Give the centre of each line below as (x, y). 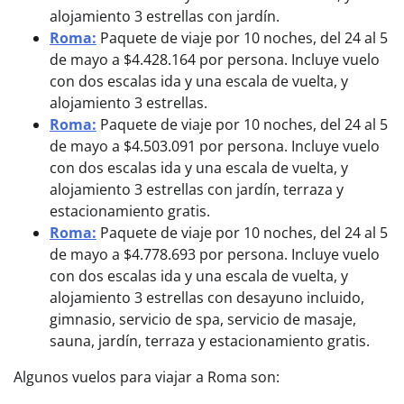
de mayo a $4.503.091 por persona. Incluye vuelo (215, 146)
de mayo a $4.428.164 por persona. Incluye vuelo (215, 60)
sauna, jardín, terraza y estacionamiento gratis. (210, 341)
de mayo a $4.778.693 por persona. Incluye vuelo (215, 254)
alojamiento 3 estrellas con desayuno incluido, (207, 298)
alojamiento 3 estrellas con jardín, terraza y (197, 189)
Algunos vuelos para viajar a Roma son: (148, 377)
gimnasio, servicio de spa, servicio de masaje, (203, 319)
